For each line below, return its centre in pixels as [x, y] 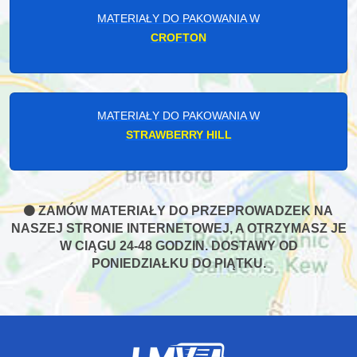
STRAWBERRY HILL [178, 134]
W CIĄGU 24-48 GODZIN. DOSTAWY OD [178, 245]
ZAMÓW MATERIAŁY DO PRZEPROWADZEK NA [184, 210]
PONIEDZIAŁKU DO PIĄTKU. [178, 263]
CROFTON [178, 37]
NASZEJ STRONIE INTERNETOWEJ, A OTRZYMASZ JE [178, 228]
